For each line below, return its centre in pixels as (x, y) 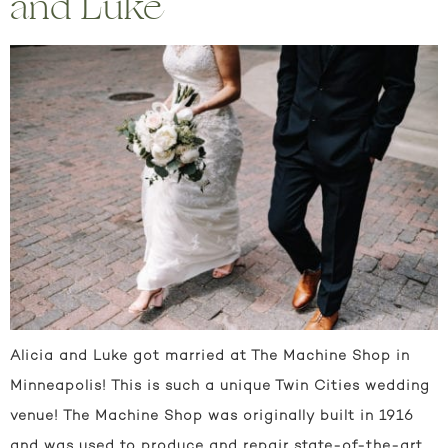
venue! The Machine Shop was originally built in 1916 (212, 417)
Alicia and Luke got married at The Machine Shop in (210, 357)
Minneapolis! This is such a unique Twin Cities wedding (220, 387)
